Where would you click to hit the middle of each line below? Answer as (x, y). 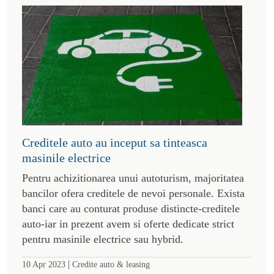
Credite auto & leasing (111, 264)
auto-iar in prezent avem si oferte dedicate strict (128, 224)
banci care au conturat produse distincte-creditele (131, 208)
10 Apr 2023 (44, 264)
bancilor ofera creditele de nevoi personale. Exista (133, 193)
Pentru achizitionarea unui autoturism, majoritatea (133, 178)
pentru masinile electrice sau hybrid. (103, 239)
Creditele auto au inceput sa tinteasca (115, 142)
